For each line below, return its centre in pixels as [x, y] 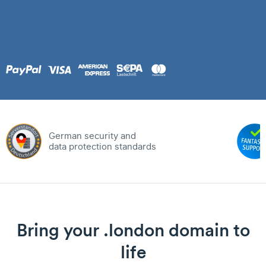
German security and [92, 136]
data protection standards [102, 147]
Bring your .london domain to [133, 230]
